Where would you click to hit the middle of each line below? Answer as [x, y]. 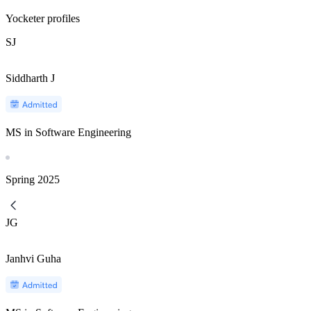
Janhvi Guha [33, 258]
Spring [20, 179]
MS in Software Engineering [68, 132]
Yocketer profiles [43, 18]
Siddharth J [30, 78]
